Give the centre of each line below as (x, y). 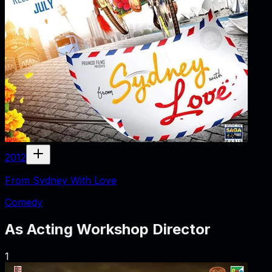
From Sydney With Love (61, 180)
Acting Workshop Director (119, 229)
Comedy (24, 202)
